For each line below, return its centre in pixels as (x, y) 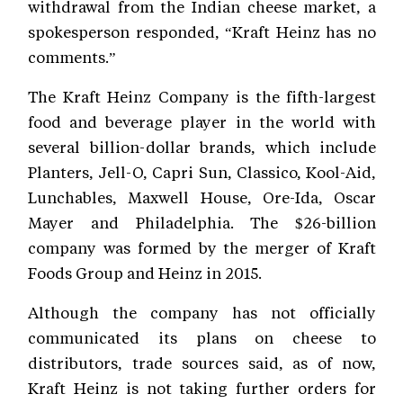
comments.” (72, 57)
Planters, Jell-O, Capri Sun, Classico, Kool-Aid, (202, 172)
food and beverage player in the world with (202, 122)
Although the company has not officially (202, 313)
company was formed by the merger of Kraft (202, 248)
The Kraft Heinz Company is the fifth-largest (202, 97)
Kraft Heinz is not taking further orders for (202, 388)
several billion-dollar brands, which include (202, 147)
